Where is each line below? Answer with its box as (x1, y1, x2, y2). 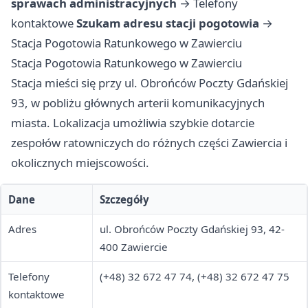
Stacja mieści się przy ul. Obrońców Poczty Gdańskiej (11, 75, 288, 91)
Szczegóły (100, 192, 149, 207)
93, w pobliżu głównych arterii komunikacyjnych (11, 95, 265, 111)
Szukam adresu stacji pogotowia (76, 15, 259, 32)
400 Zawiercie (100, 240, 168, 254)
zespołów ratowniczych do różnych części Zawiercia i (11, 135, 287, 151)
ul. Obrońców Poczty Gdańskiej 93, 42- (100, 222, 285, 236)
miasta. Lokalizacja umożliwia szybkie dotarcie (11, 115, 254, 131)
